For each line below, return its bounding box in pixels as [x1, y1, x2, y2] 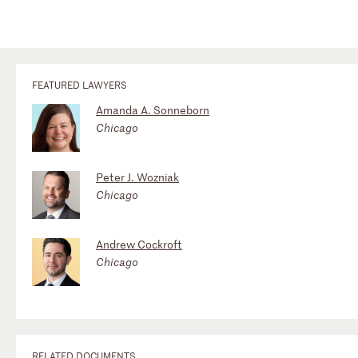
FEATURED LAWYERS [32, 77, 127, 92]
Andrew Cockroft [96, 236, 182, 252]
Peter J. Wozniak [96, 169, 179, 185]
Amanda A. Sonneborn [96, 101, 209, 117]
